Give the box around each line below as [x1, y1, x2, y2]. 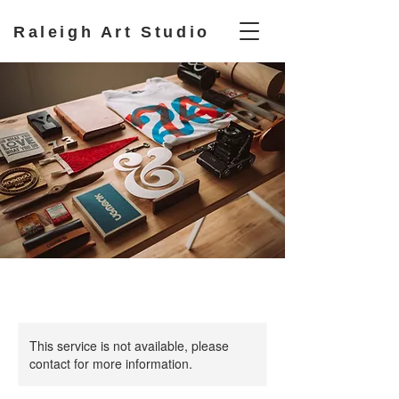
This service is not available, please [29, 337, 229, 354]
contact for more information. [29, 354, 192, 372]
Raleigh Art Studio [13, 23, 210, 41]
